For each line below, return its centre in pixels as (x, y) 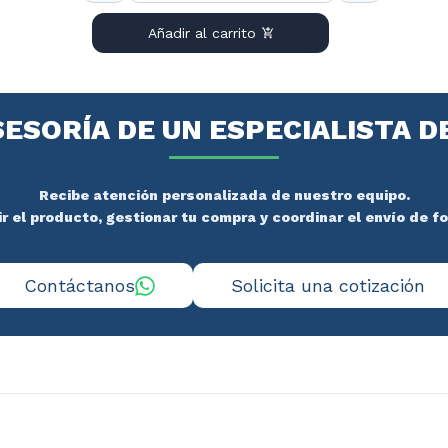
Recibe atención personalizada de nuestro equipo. (224, 195)
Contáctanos (79, 285)
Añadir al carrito (201, 33)
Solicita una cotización (327, 285)
